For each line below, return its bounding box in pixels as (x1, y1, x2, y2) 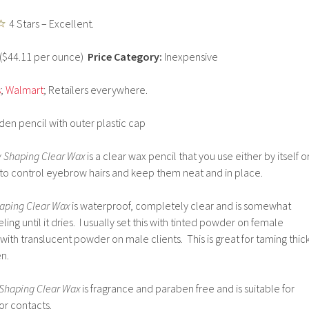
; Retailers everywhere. (43, 83, 148, 97)
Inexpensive (162, 50, 218, 63)
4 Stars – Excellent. (9, 17, 94, 30)
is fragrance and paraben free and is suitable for (82, 281, 295, 295)
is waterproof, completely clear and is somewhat (70, 199, 291, 212)
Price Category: (83, 50, 162, 63)
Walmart (6, 83, 43, 97)
